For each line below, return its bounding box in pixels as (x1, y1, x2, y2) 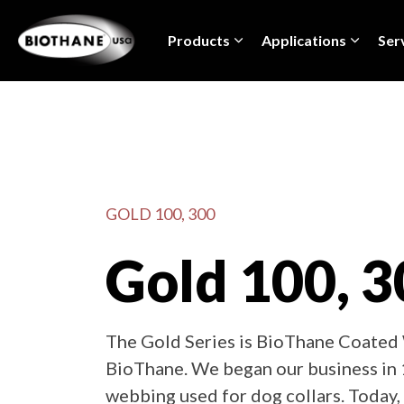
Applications (261, 32, 346, 49)
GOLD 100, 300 (106, 204, 215, 224)
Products (167, 32, 230, 49)
